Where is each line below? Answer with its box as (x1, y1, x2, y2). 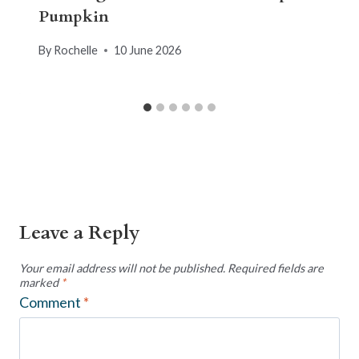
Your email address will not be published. (19, 261, 225, 276)
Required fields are (228, 261, 324, 276)
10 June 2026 (114, 43, 182, 58)
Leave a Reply (19, 220, 140, 247)
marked (19, 276, 61, 290)
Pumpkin (38, 6, 109, 28)
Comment (19, 292, 83, 311)
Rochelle (54, 43, 99, 58)
